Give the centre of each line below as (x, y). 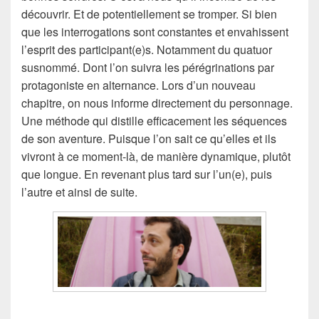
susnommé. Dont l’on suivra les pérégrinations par (148, 67)
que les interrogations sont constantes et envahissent (155, 31)
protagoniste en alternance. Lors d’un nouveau (138, 85)
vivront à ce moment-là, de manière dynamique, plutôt (156, 156)
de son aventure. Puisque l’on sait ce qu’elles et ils (149, 138)
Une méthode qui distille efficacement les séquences (154, 120)
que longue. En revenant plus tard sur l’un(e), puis (147, 174)
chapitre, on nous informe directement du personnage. (157, 103)
